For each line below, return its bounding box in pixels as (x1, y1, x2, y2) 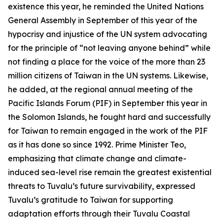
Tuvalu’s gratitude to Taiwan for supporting (8, 195, 173, 205)
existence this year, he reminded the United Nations (8, 1, 204, 11)
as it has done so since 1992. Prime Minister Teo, (8, 140, 186, 149)
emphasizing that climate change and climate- (8, 153, 186, 163)
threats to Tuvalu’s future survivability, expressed (8, 181, 195, 191)
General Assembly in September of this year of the (8, 15, 197, 25)
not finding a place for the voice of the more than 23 (8, 57, 205, 67)
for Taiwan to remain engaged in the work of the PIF (8, 126, 208, 136)
